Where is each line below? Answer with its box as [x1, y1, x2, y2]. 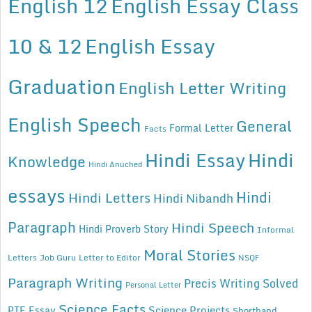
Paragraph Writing [8, 272, 123, 294]
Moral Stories [143, 243, 235, 267]
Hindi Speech [171, 217, 254, 239]
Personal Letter [125, 279, 181, 292]
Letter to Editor [79, 251, 141, 265]
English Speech [8, 109, 141, 140]
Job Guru [40, 251, 76, 265]
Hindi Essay [145, 146, 245, 175]
